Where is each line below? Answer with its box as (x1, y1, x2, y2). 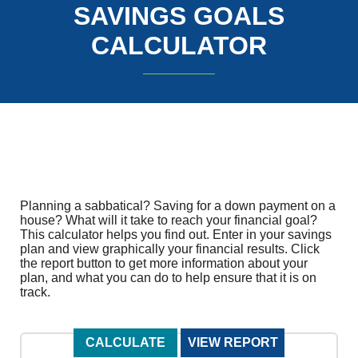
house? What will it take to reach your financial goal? (20, 213, 317, 227)
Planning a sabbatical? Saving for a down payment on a (20, 198, 336, 213)
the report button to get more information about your (20, 256, 308, 270)
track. (20, 284, 50, 299)
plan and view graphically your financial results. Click (20, 241, 320, 256)
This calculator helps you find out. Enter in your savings (20, 227, 332, 241)
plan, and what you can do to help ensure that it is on (20, 270, 316, 284)
